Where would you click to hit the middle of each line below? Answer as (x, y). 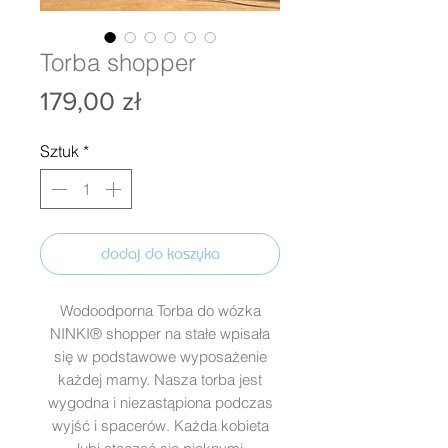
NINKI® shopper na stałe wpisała (160, 333)
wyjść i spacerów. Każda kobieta (160, 425)
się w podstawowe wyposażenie (160, 356)
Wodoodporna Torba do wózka (160, 310)
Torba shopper (118, 62)
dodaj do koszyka (160, 253)
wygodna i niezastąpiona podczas (160, 402)
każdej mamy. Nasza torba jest (160, 379)
